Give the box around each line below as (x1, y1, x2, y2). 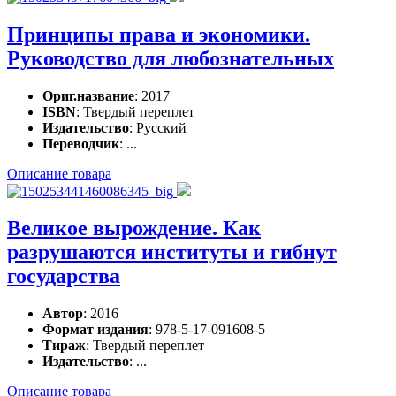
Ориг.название (42, 88, 134, 103)
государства (7, 264, 120, 288)
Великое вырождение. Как (7, 217, 261, 240)
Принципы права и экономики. (7, 22, 310, 46)
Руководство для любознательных (7, 46, 334, 70)
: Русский (129, 119, 187, 135)
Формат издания (42, 322, 148, 338)
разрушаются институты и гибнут (7, 240, 337, 264)
